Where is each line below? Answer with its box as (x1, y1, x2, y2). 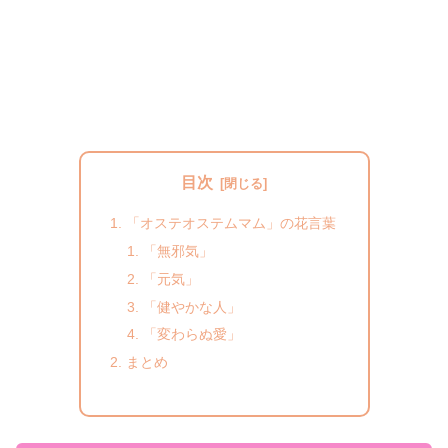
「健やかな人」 (143, 298, 242, 315)
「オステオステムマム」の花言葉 (125, 214, 336, 231)
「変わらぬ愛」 (143, 326, 242, 343)
